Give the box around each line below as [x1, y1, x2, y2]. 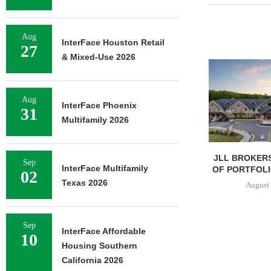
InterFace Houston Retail [62, 38, 165, 47]
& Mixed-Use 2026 [62, 52, 135, 62]
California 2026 [62, 255, 123, 265]
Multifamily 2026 [62, 115, 129, 125]
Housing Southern [62, 241, 137, 250]
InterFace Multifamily [62, 163, 148, 173]
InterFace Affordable [62, 226, 146, 236]
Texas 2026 [62, 178, 108, 188]
